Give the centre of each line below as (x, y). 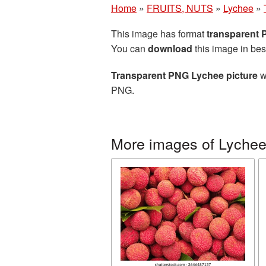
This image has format (159, 34)
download (170, 48)
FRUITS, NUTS (180, 8)
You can (129, 48)
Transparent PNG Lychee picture (184, 75)
